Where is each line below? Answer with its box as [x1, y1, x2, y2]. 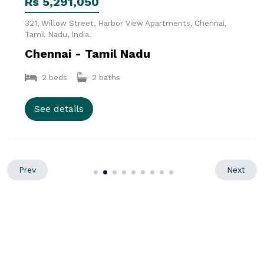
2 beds [42, 72, 67, 82]
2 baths [92, 72, 120, 82]
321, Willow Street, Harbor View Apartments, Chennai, [25, 18, 226, 28]
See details [34, 103, 84, 114]
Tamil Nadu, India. [25, 29, 91, 39]
